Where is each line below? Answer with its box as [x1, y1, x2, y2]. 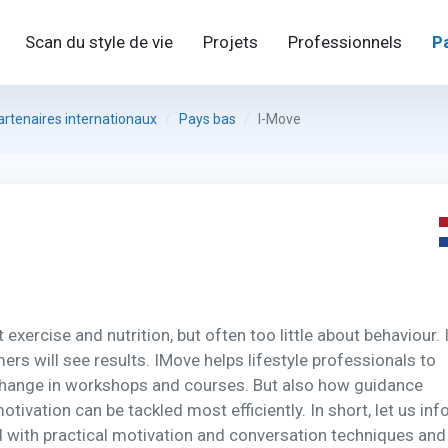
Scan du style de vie [25, 32, 173, 53]
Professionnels [288, 32, 402, 53]
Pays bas [179, 110, 236, 127]
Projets [203, 32, 258, 53]
